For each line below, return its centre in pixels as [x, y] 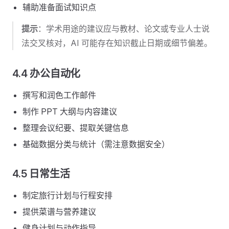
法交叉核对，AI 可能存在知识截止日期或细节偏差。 [117, 43]
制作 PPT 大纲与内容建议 [70, 111]
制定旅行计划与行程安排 [67, 195]
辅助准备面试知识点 [59, 7]
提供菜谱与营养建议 [59, 212]
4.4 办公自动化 [47, 74]
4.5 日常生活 [41, 174]
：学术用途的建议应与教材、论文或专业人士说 [124, 29]
